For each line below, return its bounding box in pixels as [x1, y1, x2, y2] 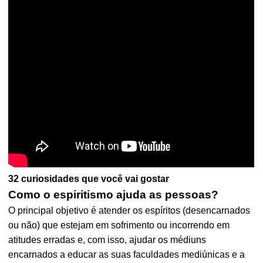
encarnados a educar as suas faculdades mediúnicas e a [8, 249, 245, 259]
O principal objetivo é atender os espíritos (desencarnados [8, 205, 251, 215]
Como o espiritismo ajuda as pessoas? [8, 188, 219, 201]
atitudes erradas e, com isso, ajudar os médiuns [8, 235, 207, 245]
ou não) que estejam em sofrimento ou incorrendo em [8, 220, 230, 230]
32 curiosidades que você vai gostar [8, 174, 170, 184]
